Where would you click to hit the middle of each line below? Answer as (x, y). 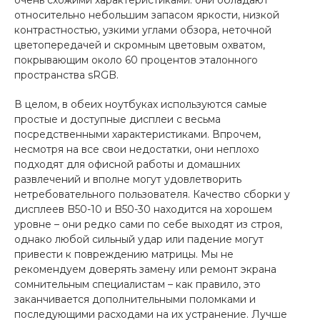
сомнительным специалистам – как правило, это (137, 284)
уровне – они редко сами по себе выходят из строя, (148, 224)
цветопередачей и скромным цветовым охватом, (140, 45)
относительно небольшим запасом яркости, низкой (147, 15)
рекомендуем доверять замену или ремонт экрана (145, 269)
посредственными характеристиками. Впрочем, (137, 134)
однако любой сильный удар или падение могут (139, 239)
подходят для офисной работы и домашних (127, 164)
